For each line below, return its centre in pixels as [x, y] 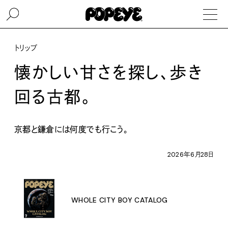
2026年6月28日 [190, 155]
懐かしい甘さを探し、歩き [109, 73]
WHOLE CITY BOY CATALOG [120, 200]
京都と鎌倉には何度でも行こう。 [71, 130]
